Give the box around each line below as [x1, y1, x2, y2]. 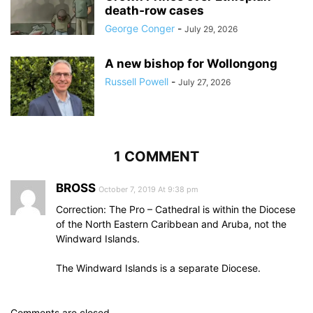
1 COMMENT [114, 148, 199, 166]
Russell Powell [105, 75, 168, 88]
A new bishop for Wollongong [105, 57, 277, 71]
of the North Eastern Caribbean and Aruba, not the [56, 218, 286, 231]
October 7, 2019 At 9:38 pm [99, 184, 198, 195]
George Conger [105, 22, 175, 35]
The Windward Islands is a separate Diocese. [56, 262, 261, 275]
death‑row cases [105, 3, 204, 18]
